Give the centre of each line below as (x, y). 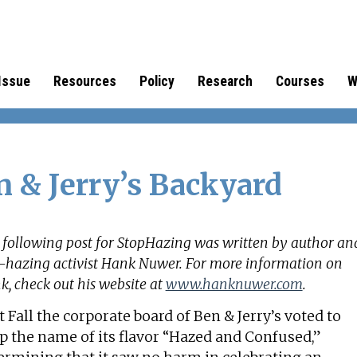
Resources (84, 81)
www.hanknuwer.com (234, 284)
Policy (157, 81)
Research (225, 81)
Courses (300, 81)
